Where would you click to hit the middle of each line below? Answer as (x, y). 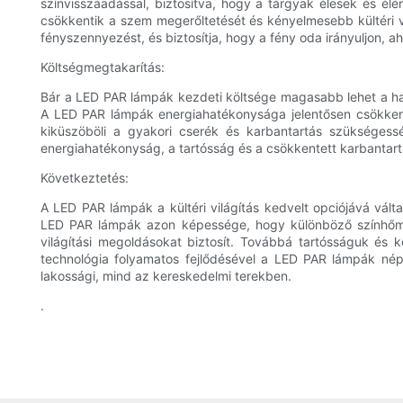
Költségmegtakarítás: (103, 67)
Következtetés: (85, 178)
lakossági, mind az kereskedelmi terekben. (166, 276)
